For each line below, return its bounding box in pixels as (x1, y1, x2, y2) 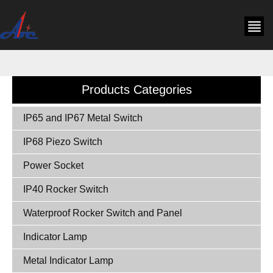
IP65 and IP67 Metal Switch (23, 113, 143, 123)
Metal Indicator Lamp (23, 255, 113, 266)
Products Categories (81, 83, 192, 96)
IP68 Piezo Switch (23, 136, 102, 147)
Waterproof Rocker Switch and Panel (23, 208, 182, 218)
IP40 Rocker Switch (23, 184, 108, 194)
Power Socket (23, 160, 83, 171)
